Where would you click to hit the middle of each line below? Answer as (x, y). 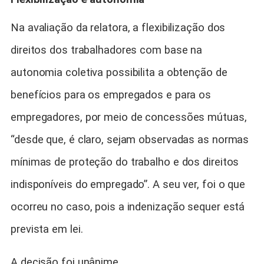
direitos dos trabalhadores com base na (107, 50)
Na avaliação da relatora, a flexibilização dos (118, 27)
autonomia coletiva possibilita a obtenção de (119, 72)
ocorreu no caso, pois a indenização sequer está (128, 207)
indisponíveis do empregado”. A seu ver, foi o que (128, 184)
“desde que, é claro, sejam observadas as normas (130, 139)
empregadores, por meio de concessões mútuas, (129, 117)
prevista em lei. (47, 229)
